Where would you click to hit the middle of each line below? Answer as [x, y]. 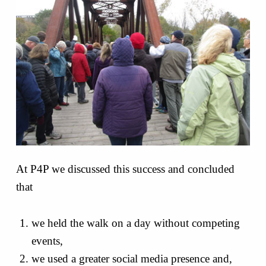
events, [49, 240]
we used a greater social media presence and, [134, 258]
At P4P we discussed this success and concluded [125, 169]
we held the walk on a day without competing [136, 223]
